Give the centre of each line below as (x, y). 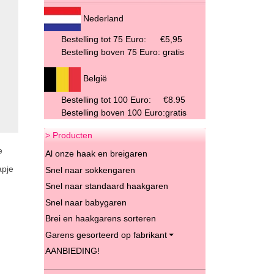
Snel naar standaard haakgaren (106, 186)
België (94, 79)
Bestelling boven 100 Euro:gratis (124, 112)
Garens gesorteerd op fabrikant (106, 235)
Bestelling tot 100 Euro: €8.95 (123, 99)
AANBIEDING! (72, 251)
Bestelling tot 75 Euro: (105, 39)
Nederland (102, 18)
